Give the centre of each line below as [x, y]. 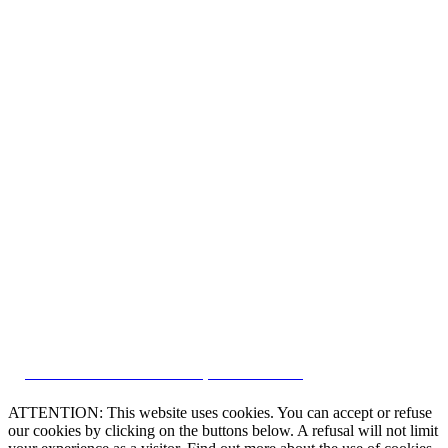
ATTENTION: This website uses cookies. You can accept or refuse [220, 412]
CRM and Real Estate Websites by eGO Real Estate [164, 374]
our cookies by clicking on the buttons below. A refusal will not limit [223, 430]
